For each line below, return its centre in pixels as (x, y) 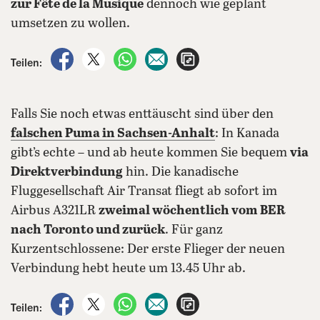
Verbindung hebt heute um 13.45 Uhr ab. (128, 269)
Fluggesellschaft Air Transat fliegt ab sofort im (144, 192)
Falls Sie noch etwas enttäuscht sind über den (142, 115)
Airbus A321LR (55, 211)
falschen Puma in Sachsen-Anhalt (113, 134)
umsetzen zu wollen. (70, 24)
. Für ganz (194, 230)
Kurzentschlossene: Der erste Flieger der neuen (148, 250)
